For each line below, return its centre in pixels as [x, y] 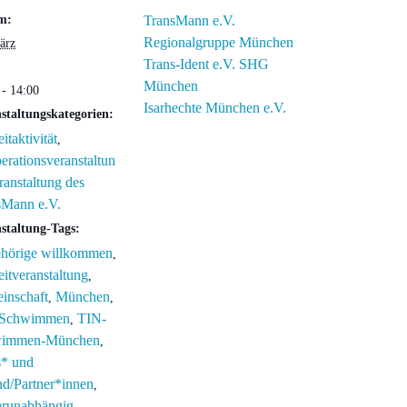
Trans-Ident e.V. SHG [206, 64]
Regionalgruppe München [218, 42]
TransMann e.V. [189, 20]
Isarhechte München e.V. [215, 108]
